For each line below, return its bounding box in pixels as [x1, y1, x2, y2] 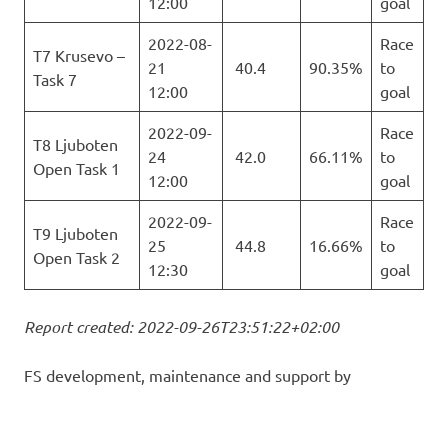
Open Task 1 [33, 158, 120, 179]
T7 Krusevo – [33, 45, 125, 66]
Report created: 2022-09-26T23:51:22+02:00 [24, 316, 339, 338]
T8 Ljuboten [33, 134, 118, 155]
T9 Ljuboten [33, 223, 118, 244]
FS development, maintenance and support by [24, 365, 355, 386]
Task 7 [33, 69, 77, 90]
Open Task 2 [33, 247, 120, 268]
